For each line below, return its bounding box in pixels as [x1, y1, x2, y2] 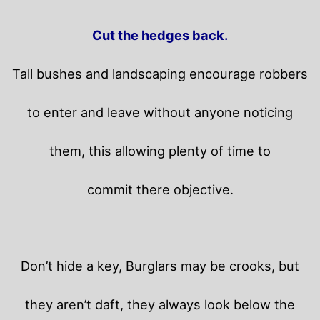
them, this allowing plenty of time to [49, 143, 271, 159]
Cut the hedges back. [92, 27, 228, 44]
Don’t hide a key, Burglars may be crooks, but [21, 258, 299, 274]
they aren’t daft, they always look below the [25, 296, 295, 313]
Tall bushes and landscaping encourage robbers [12, 66, 308, 82]
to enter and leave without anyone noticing [27, 104, 293, 121]
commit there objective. [86, 181, 234, 198]
